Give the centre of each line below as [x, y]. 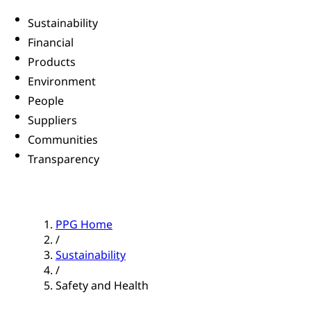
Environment [62, 82]
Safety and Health [102, 286]
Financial [51, 43]
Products [52, 62]
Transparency [64, 159]
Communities [63, 140]
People [46, 101]
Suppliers [52, 120]
